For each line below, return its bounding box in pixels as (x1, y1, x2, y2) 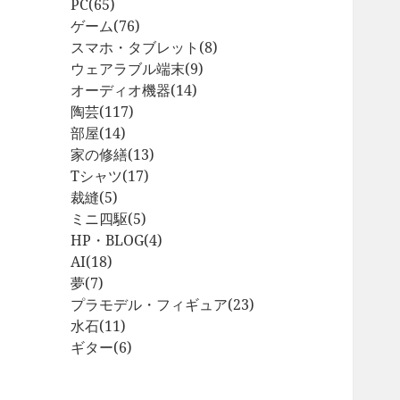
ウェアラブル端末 (71, 59, 186, 79)
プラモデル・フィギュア (71, 295, 229, 315)
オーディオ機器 (71, 80, 171, 101)
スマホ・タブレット (71, 37, 200, 58)
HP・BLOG (71, 230, 145, 251)
